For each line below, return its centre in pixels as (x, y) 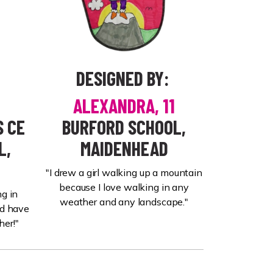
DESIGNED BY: (122, 78)
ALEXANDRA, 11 (124, 105)
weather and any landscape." (124, 202)
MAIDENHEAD (124, 148)
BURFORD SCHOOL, (124, 127)
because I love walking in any (124, 187)
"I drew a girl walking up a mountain (124, 172)
